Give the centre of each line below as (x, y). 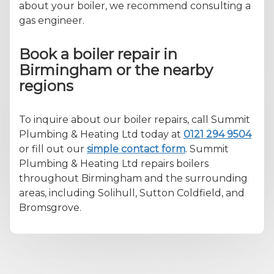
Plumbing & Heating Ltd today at (101, 134)
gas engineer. (52, 20)
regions (46, 86)
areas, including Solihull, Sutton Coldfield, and (132, 193)
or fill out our (53, 149)
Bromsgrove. (50, 207)
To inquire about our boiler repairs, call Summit (135, 119)
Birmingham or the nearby (116, 70)
